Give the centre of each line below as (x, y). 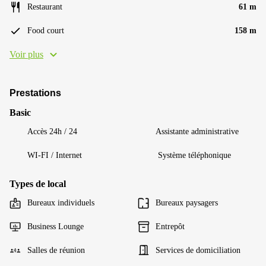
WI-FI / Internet (55, 155)
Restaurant (45, 7)
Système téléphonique (193, 155)
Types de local (38, 183)
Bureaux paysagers (187, 202)
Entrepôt (170, 226)
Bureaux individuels (61, 202)
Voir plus (26, 54)
